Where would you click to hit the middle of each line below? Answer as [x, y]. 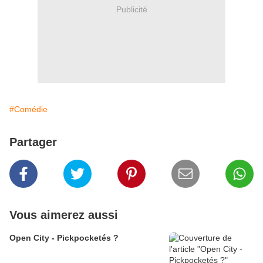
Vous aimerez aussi [64, 215]
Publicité [131, 9]
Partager [33, 142]
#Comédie [28, 109]
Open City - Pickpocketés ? [64, 238]
